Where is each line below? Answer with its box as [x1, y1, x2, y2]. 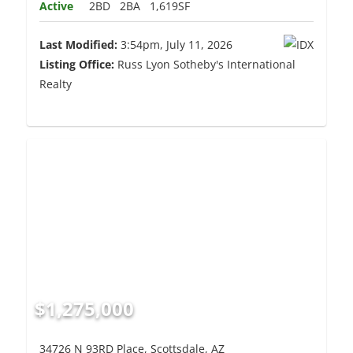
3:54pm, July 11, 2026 [117, 37, 232, 53]
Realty [39, 76, 72, 92]
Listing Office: [39, 57, 114, 72]
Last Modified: [39, 37, 117, 53]
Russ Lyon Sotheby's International [114, 57, 295, 72]
